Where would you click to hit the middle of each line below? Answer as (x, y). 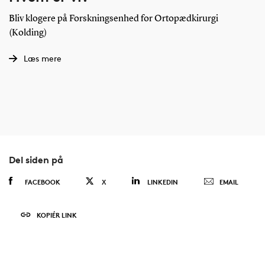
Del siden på (36, 159)
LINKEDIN (162, 182)
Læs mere (42, 58)
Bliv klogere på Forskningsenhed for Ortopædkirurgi (113, 19)
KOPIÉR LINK (56, 215)
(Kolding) (28, 33)
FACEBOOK (42, 182)
